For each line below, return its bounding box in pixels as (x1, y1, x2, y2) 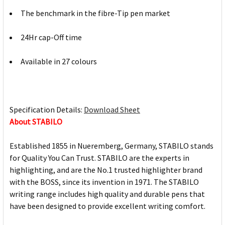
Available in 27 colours (21, 56, 97, 66)
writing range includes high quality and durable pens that (10, 188, 205, 199)
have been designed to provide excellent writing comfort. (10, 200, 205, 211)
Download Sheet (84, 104, 140, 115)
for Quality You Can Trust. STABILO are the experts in (10, 152, 189, 163)
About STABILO (10, 116, 62, 127)
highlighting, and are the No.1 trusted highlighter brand (10, 164, 202, 175)
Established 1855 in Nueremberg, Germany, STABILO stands (10, 140, 213, 151)
